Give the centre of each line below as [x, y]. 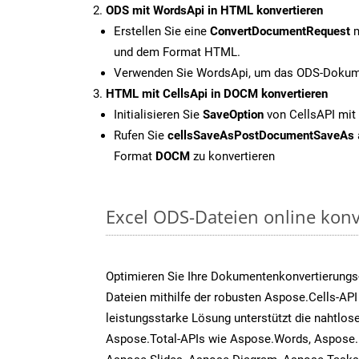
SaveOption [233, 114]
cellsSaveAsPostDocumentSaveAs [261, 135]
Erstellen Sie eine [162, 31]
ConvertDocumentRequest [280, 31]
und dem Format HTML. [177, 52]
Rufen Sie [141, 135]
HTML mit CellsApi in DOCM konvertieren [217, 93]
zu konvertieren [232, 156]
